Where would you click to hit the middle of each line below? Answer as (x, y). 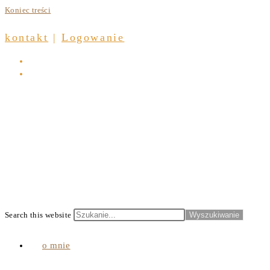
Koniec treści (28, 10)
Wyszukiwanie (214, 215)
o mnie (56, 245)
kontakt (27, 37)
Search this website (39, 215)
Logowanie (93, 37)
